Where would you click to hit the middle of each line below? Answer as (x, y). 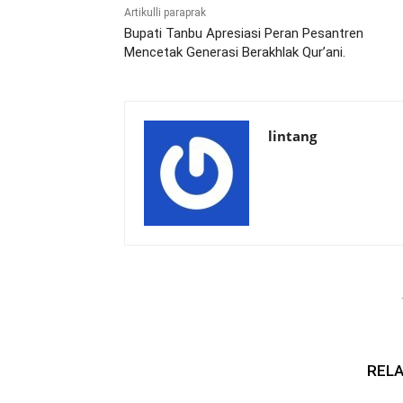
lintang (292, 136)
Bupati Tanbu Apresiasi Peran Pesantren (244, 34)
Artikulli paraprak (165, 13)
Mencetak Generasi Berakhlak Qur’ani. (235, 53)
